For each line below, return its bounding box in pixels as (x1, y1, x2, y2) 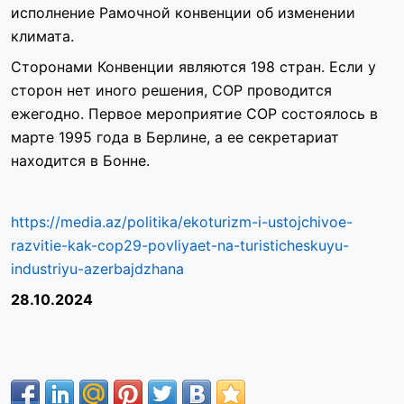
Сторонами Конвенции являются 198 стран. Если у (11, 58, 376, 77)
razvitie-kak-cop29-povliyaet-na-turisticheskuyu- (11, 236, 349, 255)
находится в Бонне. (11, 151, 150, 170)
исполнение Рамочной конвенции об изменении (11, 4, 355, 23)
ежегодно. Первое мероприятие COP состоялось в (11, 105, 378, 124)
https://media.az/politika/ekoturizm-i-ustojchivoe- (11, 213, 353, 232)
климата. (11, 27, 74, 46)
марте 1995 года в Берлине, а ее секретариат (11, 128, 339, 147)
